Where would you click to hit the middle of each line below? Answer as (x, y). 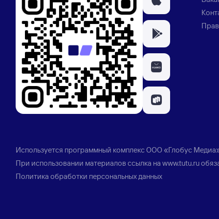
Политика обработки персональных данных (89, 176)
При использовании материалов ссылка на (89, 163)
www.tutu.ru (181, 163)
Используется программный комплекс (80, 150)
